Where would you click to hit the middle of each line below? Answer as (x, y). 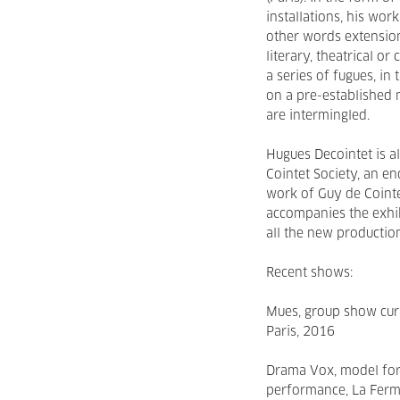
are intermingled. (318, 116)
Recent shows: (310, 273)
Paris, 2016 (301, 332)
